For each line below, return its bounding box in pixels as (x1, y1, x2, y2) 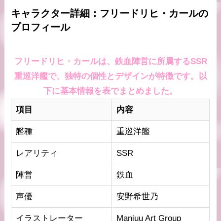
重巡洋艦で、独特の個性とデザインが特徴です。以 (14, 71, 207, 81)
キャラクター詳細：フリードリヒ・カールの (11, 8, 209, 19)
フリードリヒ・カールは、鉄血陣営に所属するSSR (14, 56, 207, 66)
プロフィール (11, 22, 71, 33)
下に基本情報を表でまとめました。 (43, 86, 178, 96)
